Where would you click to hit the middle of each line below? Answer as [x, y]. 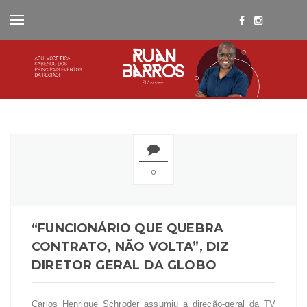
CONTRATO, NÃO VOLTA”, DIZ [131, 247]
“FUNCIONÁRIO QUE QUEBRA [128, 229]
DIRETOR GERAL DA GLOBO [124, 266]
